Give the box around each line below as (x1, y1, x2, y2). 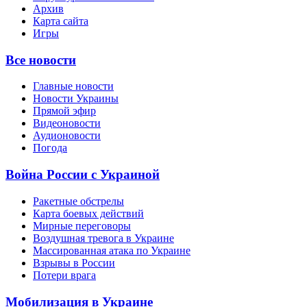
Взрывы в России (33, 256, 115, 269)
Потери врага (33, 269, 96, 281)
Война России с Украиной (5, 167, 160, 182)
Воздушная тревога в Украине (33, 232, 174, 244)
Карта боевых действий (33, 207, 144, 219)
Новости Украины (33, 93, 119, 105)
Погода (33, 142, 67, 154)
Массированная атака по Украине (33, 244, 191, 256)
